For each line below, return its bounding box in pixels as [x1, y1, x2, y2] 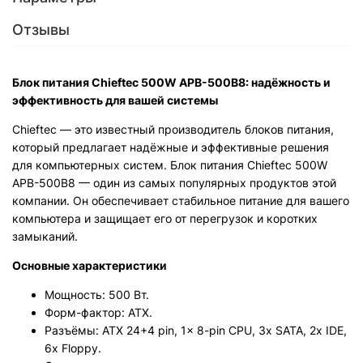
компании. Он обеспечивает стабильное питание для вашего [12, 194, 349, 207]
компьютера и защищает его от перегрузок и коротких [12, 211, 318, 225]
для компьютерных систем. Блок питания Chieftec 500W [12, 158, 327, 172]
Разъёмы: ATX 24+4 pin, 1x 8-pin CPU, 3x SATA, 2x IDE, [45, 323, 347, 337]
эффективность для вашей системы [12, 93, 218, 107]
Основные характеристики [12, 258, 167, 272]
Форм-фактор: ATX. [45, 305, 152, 319]
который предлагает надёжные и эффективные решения [12, 140, 329, 154]
